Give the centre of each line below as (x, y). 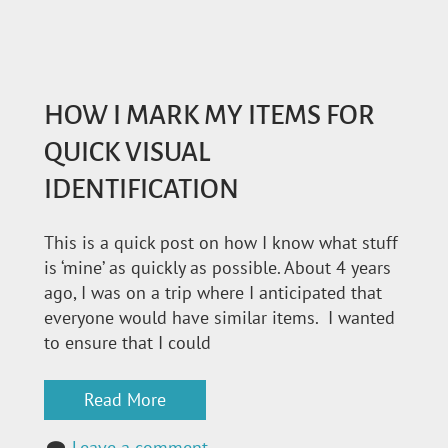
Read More (125, 400)
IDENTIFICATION (141, 189)
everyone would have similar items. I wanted (219, 318)
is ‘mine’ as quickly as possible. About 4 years (217, 268)
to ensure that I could (127, 343)
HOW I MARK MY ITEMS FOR (209, 115)
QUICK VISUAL (127, 152)
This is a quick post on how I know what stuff (221, 243)
